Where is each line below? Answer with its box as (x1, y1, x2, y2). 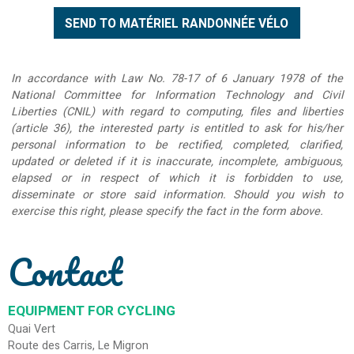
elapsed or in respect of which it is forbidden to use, (11, 169, 343, 186)
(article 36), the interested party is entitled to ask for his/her (11, 119, 343, 137)
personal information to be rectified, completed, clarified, (11, 136, 343, 153)
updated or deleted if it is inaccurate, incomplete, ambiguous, (11, 153, 343, 170)
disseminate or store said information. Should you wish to (11, 186, 343, 203)
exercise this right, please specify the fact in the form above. (11, 202, 324, 220)
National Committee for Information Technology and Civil (11, 86, 343, 104)
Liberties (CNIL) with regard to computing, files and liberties (11, 103, 343, 120)
